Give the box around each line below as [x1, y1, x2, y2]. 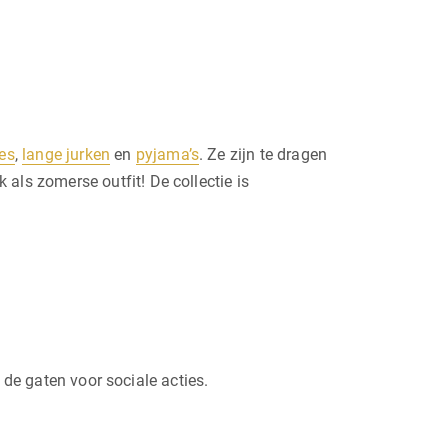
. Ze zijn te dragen [198, 144, 328, 164]
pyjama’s [135, 144, 199, 164]
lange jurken [22, 144, 111, 164]
